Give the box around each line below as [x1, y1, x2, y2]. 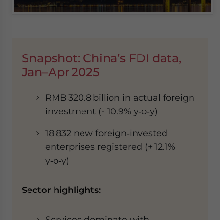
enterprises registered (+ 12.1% [45, 141, 175, 152]
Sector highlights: [22, 185, 101, 195]
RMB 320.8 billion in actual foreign [45, 92, 194, 103]
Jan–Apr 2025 [22, 65, 100, 79]
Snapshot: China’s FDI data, [22, 51, 181, 65]
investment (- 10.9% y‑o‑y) [45, 106, 158, 116]
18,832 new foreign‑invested [45, 128, 167, 138]
